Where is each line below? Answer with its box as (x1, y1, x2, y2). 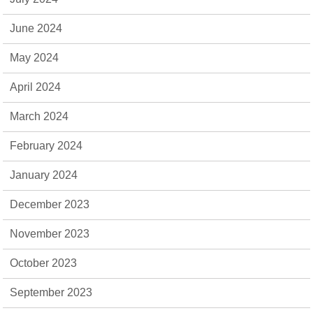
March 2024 (10, 110, 69, 122)
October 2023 (10, 257, 78, 269)
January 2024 (10, 169, 78, 181)
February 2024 (10, 140, 83, 152)
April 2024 (10, 81, 61, 93)
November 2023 (10, 228, 90, 240)
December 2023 (10, 198, 90, 210)
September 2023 (10, 286, 93, 298)
